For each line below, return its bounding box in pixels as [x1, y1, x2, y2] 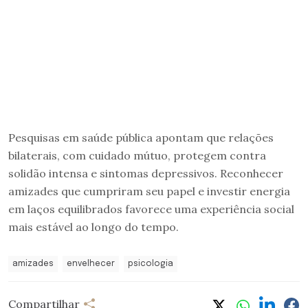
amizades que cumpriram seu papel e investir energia [8, 184, 290, 198]
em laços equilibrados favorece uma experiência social [8, 201, 294, 216]
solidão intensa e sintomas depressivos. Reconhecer [8, 166, 283, 180]
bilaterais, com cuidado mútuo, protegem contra [8, 148, 266, 162]
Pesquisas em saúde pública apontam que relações [8, 130, 274, 144]
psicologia [128, 259, 173, 268]
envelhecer [67, 259, 115, 268]
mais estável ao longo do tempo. [8, 219, 179, 234]
